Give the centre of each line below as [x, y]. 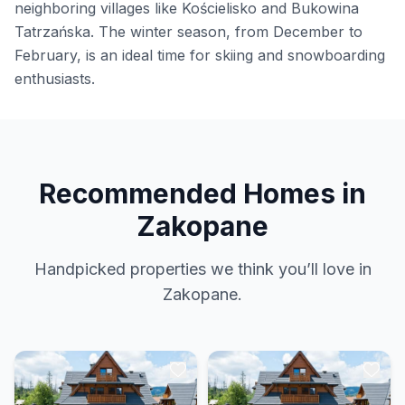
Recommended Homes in [202, 193]
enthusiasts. [55, 79]
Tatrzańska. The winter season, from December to [188, 32]
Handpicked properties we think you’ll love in [202, 269]
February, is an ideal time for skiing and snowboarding [200, 55]
